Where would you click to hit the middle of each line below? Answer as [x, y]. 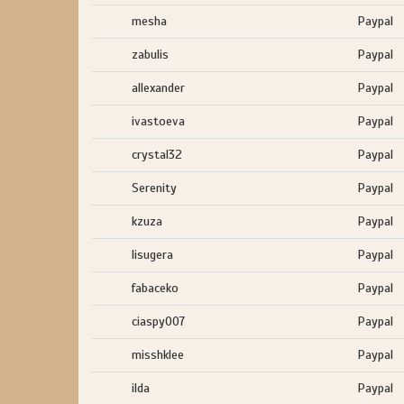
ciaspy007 [158, 321]
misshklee [158, 355]
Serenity [154, 188]
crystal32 [157, 155]
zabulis [150, 55]
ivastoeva [158, 121]
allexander [158, 88]
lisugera [152, 255]
